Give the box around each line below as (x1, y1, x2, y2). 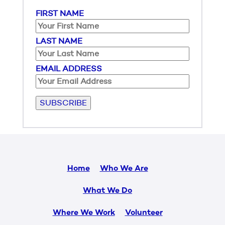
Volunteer (125, 208, 163, 218)
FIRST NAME (36, 9, 84, 18)
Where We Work (52, 208, 115, 218)
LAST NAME (36, 36, 82, 46)
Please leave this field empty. (35, 95, 146, 105)
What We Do (83, 186, 132, 196)
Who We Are (99, 164, 148, 174)
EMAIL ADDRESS (36, 64, 102, 73)
